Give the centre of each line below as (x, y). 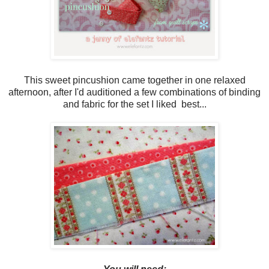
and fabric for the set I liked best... (134, 104)
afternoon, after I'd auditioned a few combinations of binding (134, 92)
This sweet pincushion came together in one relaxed (134, 80)
